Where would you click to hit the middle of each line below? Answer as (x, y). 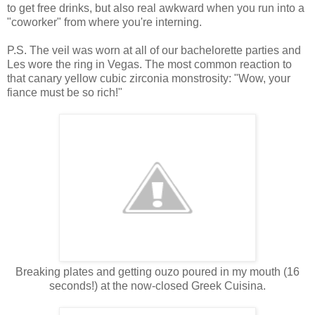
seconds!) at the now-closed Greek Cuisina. (157, 286)
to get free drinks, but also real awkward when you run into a (156, 8)
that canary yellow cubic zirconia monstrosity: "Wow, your (149, 79)
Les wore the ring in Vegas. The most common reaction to (149, 65)
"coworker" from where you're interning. (104, 22)
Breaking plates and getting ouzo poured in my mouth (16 (157, 272)
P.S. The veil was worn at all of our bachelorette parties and (154, 51)
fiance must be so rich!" (65, 93)
